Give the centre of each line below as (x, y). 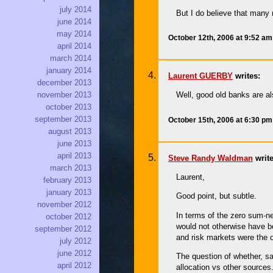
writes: (246, 76)
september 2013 (63, 119)
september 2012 (63, 229)
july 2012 (76, 241)
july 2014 (76, 10)
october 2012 (69, 217)
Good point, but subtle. (217, 196)
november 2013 (64, 95)
